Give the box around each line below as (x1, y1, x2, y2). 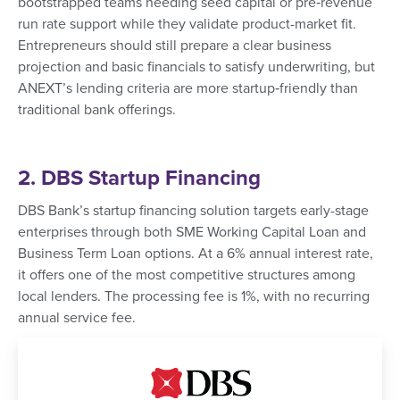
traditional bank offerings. (18, 101, 176, 120)
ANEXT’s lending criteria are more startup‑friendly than (18, 79, 358, 98)
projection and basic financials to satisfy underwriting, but (18, 58, 375, 77)
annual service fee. (18, 309, 136, 328)
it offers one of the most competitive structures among (18, 266, 355, 285)
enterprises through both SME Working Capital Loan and (18, 223, 366, 242)
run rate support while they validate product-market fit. (18, 15, 356, 34)
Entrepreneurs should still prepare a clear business (18, 37, 331, 55)
